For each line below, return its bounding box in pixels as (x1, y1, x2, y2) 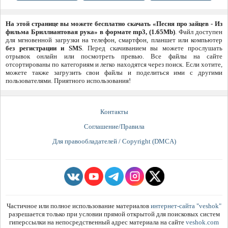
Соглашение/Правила (83, 123, 145, 131)
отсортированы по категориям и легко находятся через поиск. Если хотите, (6, 61, 222, 69)
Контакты (100, 108, 128, 116)
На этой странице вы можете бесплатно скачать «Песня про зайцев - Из (6, 20, 222, 28)
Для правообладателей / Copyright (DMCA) (52, 137, 176, 146)
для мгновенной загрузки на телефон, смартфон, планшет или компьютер (6, 36, 222, 44)
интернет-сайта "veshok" (151, 202, 221, 210)
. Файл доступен (175, 28, 222, 36)
